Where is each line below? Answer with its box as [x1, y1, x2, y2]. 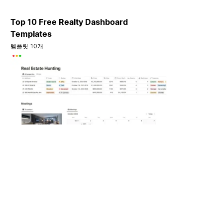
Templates [10, 29, 52, 39]
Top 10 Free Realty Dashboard [10, 17, 128, 27]
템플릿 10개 [10, 42, 43, 50]
